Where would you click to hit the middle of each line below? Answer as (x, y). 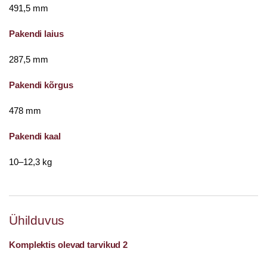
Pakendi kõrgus (41, 85)
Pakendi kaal (35, 136)
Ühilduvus (37, 220)
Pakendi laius (36, 34)
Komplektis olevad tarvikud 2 (69, 245)
